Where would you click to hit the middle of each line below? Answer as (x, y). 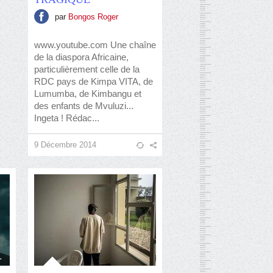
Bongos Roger (93, 16)
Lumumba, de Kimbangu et (88, 94)
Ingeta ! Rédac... (67, 118)
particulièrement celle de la (87, 69)
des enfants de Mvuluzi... (84, 106)
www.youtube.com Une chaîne (95, 45)
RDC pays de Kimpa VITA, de (94, 81)
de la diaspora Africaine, (81, 57)
